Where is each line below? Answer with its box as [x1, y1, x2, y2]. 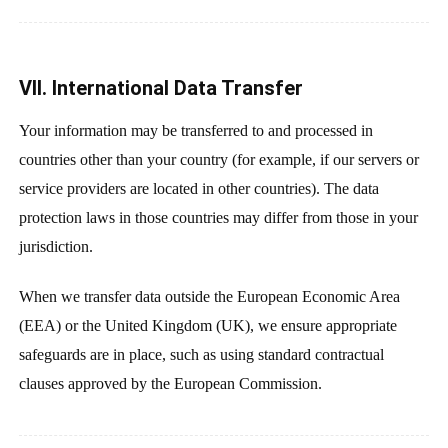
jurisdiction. [18, 237, 93, 255]
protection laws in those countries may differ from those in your [18, 208, 418, 226]
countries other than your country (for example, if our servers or [18, 150, 419, 168]
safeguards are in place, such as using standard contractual [18, 346, 384, 364]
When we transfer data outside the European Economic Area [18, 288, 400, 306]
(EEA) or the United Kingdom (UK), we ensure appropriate [18, 317, 397, 335]
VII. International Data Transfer [18, 75, 303, 100]
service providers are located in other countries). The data [18, 179, 379, 197]
